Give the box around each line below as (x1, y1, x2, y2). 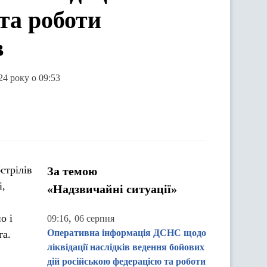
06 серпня (74, 213, 114, 223)
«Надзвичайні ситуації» (47, 182, 177, 195)
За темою (47, 164, 97, 178)
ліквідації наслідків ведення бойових (47, 242, 204, 252)
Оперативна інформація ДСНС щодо (47, 228, 206, 238)
